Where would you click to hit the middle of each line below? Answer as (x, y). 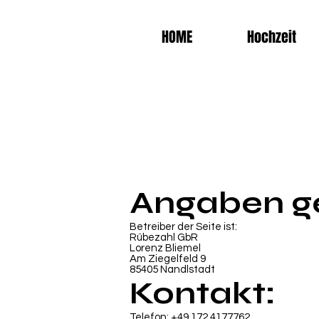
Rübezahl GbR (164, 237)
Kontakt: (202, 293)
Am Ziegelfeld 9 (168, 259)
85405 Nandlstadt (172, 270)
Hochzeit (272, 37)
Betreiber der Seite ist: (183, 227)
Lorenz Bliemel (165, 248)
